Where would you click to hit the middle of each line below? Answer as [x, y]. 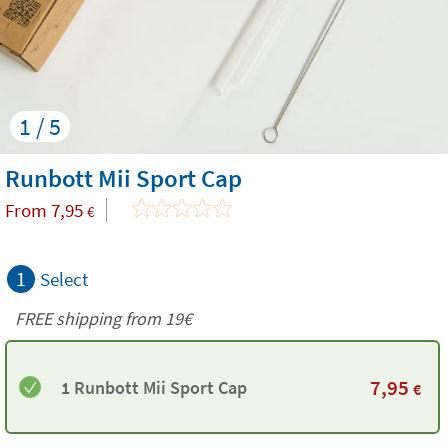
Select [64, 279]
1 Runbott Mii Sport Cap [154, 387]
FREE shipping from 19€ [103, 318]
